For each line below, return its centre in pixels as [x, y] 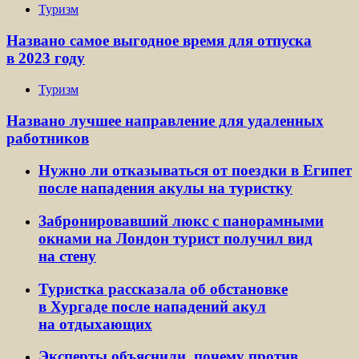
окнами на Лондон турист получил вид [175, 238]
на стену [67, 256]
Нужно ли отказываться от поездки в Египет [195, 171]
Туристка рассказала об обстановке [163, 288]
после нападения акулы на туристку [165, 188]
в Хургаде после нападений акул [152, 306]
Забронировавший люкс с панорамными [181, 221]
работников [48, 138]
